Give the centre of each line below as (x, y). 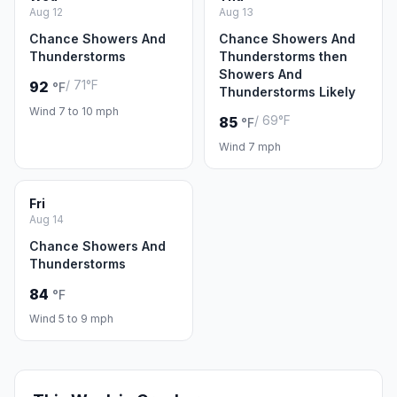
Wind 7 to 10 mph (74, 111)
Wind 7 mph (250, 147)
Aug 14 (47, 219)
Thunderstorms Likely (287, 92)
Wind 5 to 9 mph (71, 319)
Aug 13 (236, 12)
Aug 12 (46, 12)
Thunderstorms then (283, 56)
